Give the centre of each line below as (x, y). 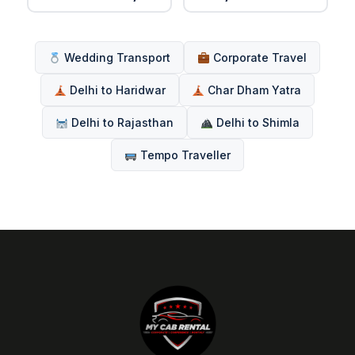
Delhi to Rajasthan (121, 123)
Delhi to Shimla (256, 123)
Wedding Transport (116, 58)
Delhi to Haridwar (116, 90)
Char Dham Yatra (253, 90)
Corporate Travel (258, 58)
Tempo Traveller (183, 155)
